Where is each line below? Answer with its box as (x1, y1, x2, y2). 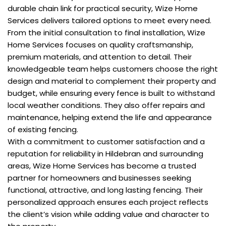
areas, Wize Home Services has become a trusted (8, 160, 196, 172)
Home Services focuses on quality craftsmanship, (8, 39, 193, 50)
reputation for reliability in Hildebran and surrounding (8, 148, 203, 159)
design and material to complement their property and (8, 76, 216, 87)
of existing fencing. (8, 124, 78, 135)
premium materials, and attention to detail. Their (8, 51, 192, 63)
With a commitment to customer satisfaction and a (8, 136, 205, 147)
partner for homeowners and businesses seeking (8, 173, 191, 184)
